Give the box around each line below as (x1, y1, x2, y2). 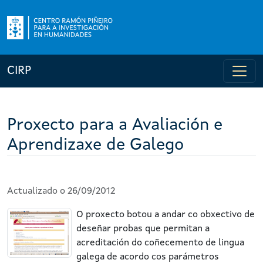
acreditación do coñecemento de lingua (76, 238, 244, 248)
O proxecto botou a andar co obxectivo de (76, 210, 255, 220)
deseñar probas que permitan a (76, 224, 210, 234)
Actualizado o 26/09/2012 (7, 187, 115, 196)
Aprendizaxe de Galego (7, 137, 184, 154)
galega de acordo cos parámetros (76, 252, 219, 262)
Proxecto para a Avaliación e (7, 117, 222, 134)
